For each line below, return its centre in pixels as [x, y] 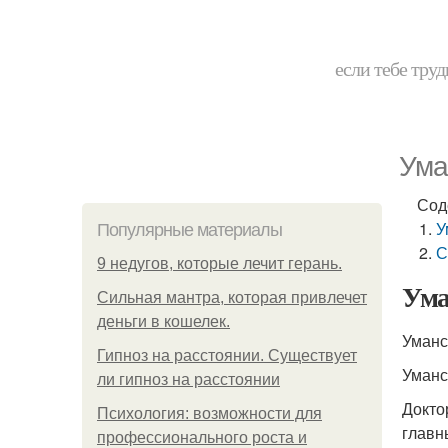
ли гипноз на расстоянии [188, 379]
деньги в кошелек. [163, 321]
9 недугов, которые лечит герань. [219, 263]
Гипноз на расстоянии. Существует [227, 355]
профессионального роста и [202, 437]
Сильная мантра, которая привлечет [232, 297]
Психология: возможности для [209, 413]
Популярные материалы [189, 230]
